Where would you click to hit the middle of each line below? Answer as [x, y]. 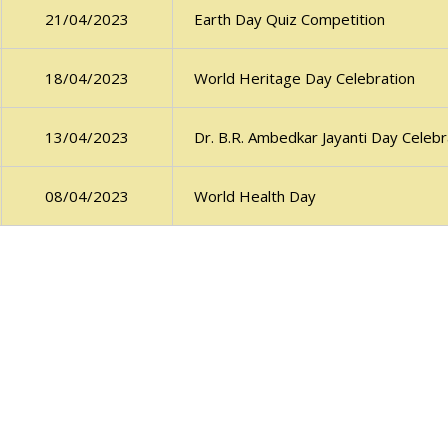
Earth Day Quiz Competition [289, 19]
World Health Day [254, 196]
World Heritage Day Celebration [304, 78]
